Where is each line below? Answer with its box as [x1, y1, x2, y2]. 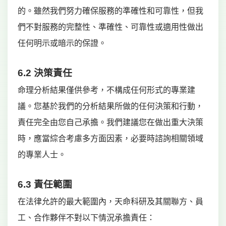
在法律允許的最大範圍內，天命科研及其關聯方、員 [18, 197, 203, 206]
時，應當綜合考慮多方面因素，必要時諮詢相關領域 [18, 134, 203, 143]
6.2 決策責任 [18, 68, 72, 78]
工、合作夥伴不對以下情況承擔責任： [18, 213, 155, 222]
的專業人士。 [18, 150, 66, 159]
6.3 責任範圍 [18, 179, 72, 190]
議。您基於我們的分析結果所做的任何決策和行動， [18, 102, 203, 110]
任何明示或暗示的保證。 [18, 39, 106, 47]
